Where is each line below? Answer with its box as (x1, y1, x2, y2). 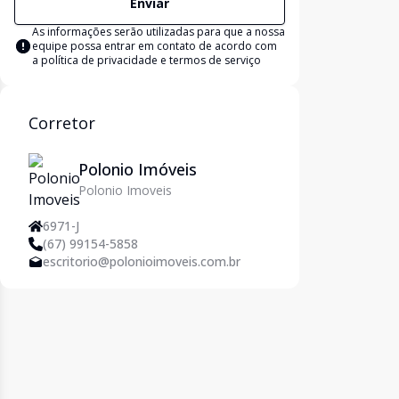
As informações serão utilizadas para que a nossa (32, 24, 285, 39)
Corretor (28, 112, 95, 134)
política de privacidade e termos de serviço (41, 53, 261, 68)
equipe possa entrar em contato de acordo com (32, 38, 277, 53)
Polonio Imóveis (78, 159, 197, 180)
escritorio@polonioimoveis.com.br (43, 253, 240, 270)
